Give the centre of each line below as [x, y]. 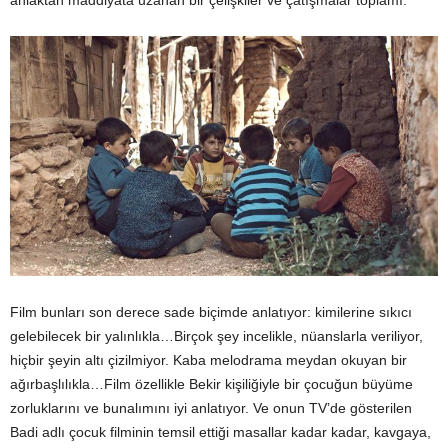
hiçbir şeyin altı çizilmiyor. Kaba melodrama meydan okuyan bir [208, 360]
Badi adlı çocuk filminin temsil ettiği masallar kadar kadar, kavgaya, [220, 432]
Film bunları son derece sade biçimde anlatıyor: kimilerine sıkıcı [211, 312]
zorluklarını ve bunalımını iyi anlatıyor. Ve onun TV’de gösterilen [211, 408]
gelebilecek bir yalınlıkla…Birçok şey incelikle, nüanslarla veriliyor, [216, 336]
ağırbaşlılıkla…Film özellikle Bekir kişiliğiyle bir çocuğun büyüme [211, 384]
